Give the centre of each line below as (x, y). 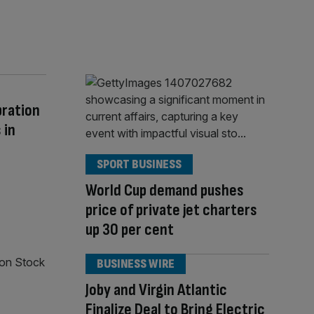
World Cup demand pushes (165, 190)
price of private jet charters (171, 210)
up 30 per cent (130, 229)
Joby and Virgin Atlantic (156, 289)
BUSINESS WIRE (136, 264)
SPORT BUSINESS (139, 164)
